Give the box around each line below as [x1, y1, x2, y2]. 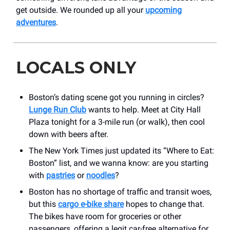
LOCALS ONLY [16, 57, 136, 78]
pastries [46, 170, 75, 180]
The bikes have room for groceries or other [29, 211, 181, 221]
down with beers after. [29, 129, 108, 139]
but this [29, 199, 58, 209]
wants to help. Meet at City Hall [86, 104, 201, 114]
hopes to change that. [124, 199, 204, 209]
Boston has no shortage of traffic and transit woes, [29, 186, 212, 197]
